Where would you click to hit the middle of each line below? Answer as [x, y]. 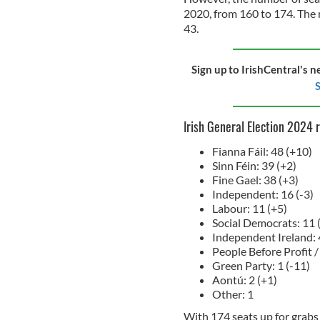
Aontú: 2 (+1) [244, 279]
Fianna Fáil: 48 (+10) [262, 151]
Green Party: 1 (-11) [261, 265]
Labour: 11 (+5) [249, 208]
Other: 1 [232, 294]
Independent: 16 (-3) [262, 194]
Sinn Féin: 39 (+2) [254, 165]
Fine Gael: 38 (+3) [255, 179]
